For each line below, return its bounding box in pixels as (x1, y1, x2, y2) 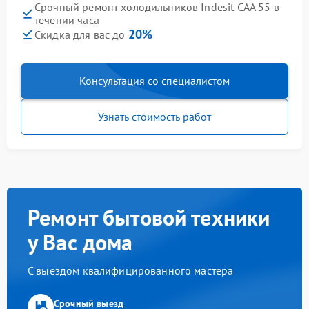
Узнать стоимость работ (98, 110, 211, 124)
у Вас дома (28, 228, 133, 257)
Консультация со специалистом (79, 74, 230, 88)
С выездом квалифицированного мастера (28, 263, 234, 278)
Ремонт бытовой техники (28, 203, 270, 232)
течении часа (34, 13, 99, 28)
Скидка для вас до (34, 28, 128, 42)
